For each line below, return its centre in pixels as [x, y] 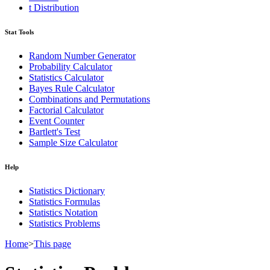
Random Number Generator [82, 55]
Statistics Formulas [64, 201]
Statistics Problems [64, 223]
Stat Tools [19, 32]
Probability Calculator [71, 66]
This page [52, 243]
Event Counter [57, 121]
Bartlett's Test [55, 131]
